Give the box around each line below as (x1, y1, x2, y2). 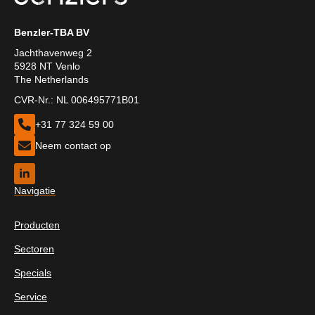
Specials (14, 267, 51, 279)
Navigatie (14, 185, 56, 197)
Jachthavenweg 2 (14, 47, 92, 59)
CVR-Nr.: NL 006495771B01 (14, 94, 139, 106)
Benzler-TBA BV (14, 27, 89, 39)
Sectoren (14, 243, 54, 255)
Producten (14, 219, 60, 231)
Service (14, 291, 47, 303)
